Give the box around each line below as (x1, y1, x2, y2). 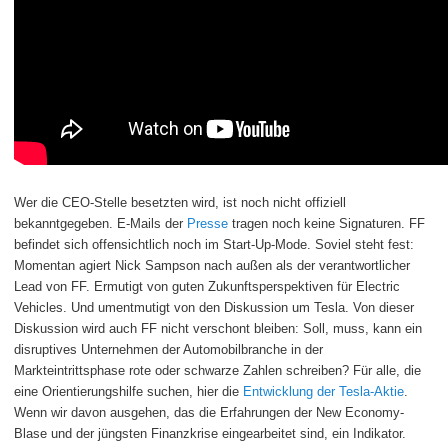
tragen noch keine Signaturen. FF (228, 216, 425, 232)
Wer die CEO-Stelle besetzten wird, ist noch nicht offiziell (14, 195, 346, 211)
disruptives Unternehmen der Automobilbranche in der (14, 342, 323, 358)
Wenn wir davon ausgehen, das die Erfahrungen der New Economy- (14, 405, 404, 421)
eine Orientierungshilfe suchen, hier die (14, 384, 243, 400)
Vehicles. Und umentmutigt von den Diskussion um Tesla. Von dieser (14, 300, 414, 316)
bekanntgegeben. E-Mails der (14, 216, 187, 232)
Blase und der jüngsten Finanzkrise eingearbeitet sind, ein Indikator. (14, 426, 406, 442)
